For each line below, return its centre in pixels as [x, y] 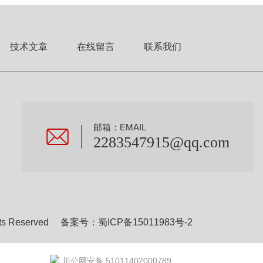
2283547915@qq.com [162, 142]
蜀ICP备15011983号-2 [145, 222]
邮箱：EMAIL [120, 127]
